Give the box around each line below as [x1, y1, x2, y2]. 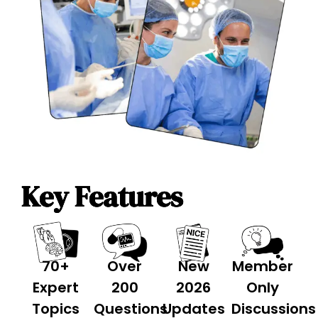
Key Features [21, 177, 182, 216]
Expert [33, 277, 79, 297]
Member [231, 256, 293, 276]
